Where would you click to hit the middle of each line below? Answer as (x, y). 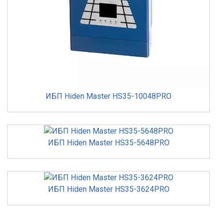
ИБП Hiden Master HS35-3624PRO (108, 189)
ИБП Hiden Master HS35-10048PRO (108, 96)
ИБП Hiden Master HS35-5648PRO (108, 142)
